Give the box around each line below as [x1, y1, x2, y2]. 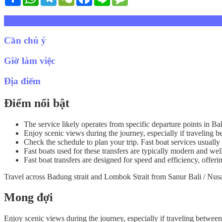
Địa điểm [4, 75, 41, 86]
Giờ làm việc [4, 55, 55, 66]
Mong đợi [4, 191, 53, 204]
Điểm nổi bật [4, 96, 69, 110]
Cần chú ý [4, 35, 46, 46]
